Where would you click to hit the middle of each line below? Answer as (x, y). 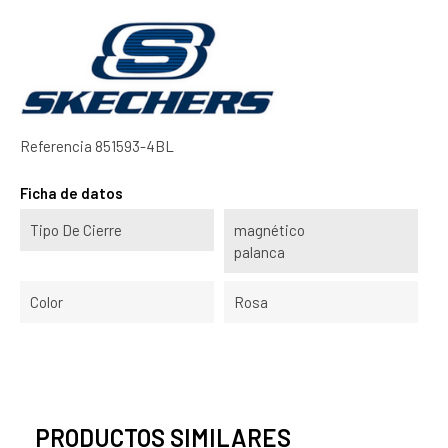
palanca (259, 251)
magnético (269, 229)
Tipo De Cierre (76, 229)
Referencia (56, 145)
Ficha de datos (71, 192)
